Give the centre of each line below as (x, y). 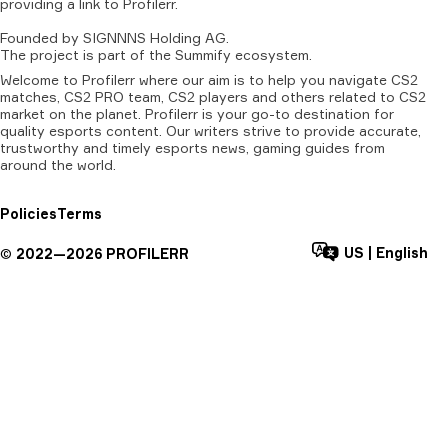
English (402, 252)
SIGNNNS (114, 37)
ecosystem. (273, 54)
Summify (203, 54)
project (54, 54)
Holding (175, 37)
